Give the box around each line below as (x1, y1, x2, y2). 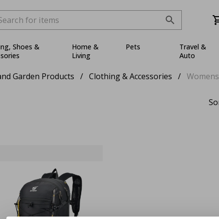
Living (72, 51, 91, 60)
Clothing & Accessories (88, 71, 172, 82)
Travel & (179, 42, 207, 51)
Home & (72, 42, 99, 51)
